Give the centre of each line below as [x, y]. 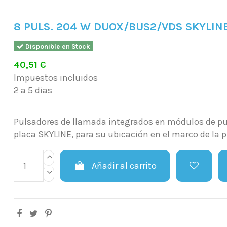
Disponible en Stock [57, 46]
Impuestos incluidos [56, 77]
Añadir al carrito [124, 165]
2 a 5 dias [33, 90]
